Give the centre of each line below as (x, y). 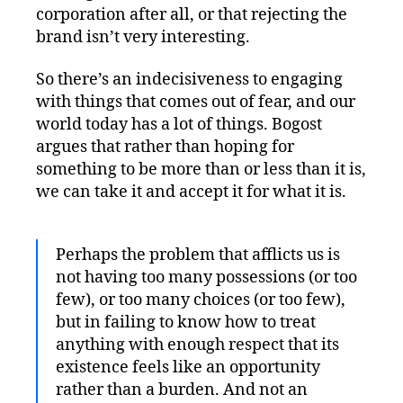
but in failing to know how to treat (186, 323)
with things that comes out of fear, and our (196, 103)
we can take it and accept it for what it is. (191, 193)
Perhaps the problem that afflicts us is (198, 255)
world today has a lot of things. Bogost (179, 125)
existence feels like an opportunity (188, 368)
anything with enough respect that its (197, 345)
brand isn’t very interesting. (143, 37)
